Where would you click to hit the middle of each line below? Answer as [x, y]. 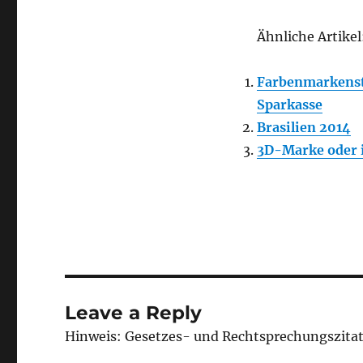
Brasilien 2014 [303, 127]
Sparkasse [289, 105]
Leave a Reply [134, 313]
